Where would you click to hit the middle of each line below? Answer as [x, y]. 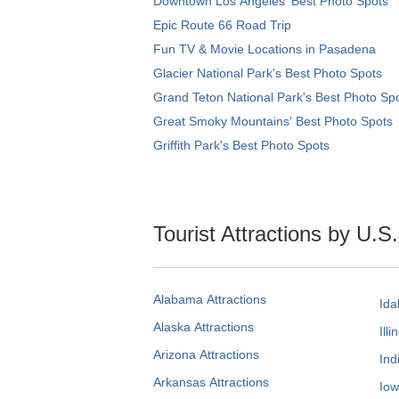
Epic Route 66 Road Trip [222, 25]
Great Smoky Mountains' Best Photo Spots [273, 122]
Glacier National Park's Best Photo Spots [268, 73]
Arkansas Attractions [211, 382]
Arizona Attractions [206, 354]
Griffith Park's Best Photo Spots [241, 146]
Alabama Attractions [210, 299]
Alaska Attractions [204, 326]
